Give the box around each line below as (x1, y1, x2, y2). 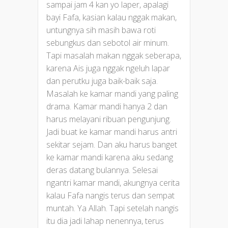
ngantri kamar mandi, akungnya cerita (46, 177, 180, 188)
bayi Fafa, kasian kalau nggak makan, (46, 11, 177, 23)
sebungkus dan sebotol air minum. (46, 37, 169, 48)
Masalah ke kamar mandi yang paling (46, 88, 178, 99)
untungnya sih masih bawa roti (46, 24, 156, 36)
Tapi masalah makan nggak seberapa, (46, 49, 181, 61)
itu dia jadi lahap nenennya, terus (46, 215, 164, 226)
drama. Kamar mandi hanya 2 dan (46, 100, 167, 112)
